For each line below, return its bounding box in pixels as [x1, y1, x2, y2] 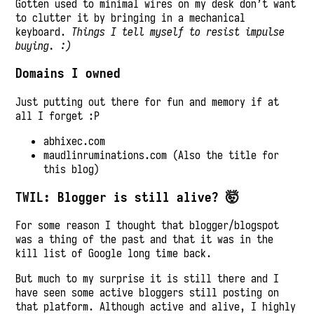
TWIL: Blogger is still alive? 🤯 [15, 189, 240, 205]
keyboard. [15, 24, 72, 39]
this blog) [43, 161, 100, 176]
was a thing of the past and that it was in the [15, 232, 274, 247]
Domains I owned [15, 65, 121, 82]
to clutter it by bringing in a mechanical [15, 10, 246, 25]
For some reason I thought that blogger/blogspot [15, 218, 280, 233]
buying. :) [15, 38, 72, 53]
